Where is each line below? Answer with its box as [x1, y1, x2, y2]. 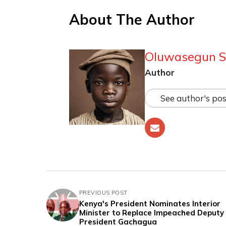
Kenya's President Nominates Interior [79, 198, 220, 208]
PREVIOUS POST [79, 189, 128, 196]
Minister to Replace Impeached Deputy [79, 207, 224, 217]
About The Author [69, 10, 195, 28]
